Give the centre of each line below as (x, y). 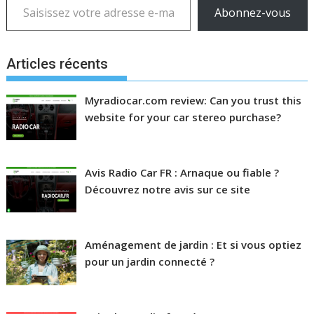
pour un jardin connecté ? (149, 262)
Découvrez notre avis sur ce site (167, 189)
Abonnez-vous (252, 13)
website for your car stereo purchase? (183, 117)
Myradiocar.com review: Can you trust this (193, 100)
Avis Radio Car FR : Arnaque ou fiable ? (182, 172)
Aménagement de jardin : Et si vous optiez (193, 245)
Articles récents (57, 63)
